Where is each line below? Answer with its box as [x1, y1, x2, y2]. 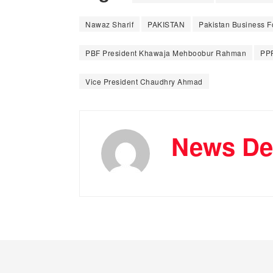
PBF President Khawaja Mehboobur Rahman [85, 47, 246, 58]
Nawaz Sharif [85, 18, 133, 29]
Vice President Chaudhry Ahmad [85, 76, 203, 87]
